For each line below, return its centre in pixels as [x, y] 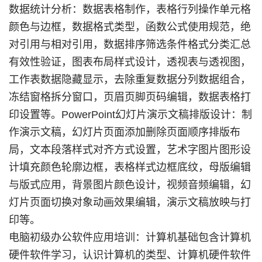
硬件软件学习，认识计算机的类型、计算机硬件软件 [130, 255]
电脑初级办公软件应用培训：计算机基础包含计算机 [130, 237]
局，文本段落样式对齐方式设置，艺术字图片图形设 [130, 150]
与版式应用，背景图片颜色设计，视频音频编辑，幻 [130, 185]
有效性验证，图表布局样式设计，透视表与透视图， [130, 62]
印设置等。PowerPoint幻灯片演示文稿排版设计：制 [130, 115]
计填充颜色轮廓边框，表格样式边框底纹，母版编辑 [130, 167]
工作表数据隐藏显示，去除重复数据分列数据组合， [130, 80]
